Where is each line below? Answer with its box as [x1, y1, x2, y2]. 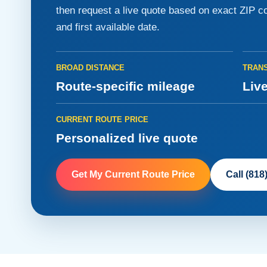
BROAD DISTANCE [56, 63, 125, 72]
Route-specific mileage [56, 79, 195, 93]
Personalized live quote [56, 131, 198, 145]
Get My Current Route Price [72, 169, 195, 179]
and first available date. [56, 21, 160, 33]
